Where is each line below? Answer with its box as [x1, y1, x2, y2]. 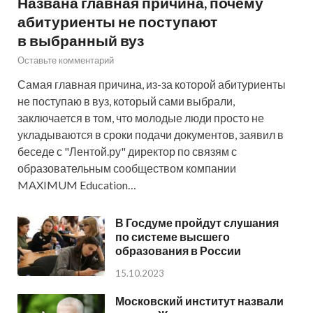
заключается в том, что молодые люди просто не [17, 110, 264, 124]
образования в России [115, 243, 241, 257]
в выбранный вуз [17, 31, 144, 49]
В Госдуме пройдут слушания [115, 215, 279, 229]
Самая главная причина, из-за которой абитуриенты [17, 77, 286, 91]
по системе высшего [115, 229, 230, 243]
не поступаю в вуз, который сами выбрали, [17, 94, 235, 108]
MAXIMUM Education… [17, 177, 136, 191]
